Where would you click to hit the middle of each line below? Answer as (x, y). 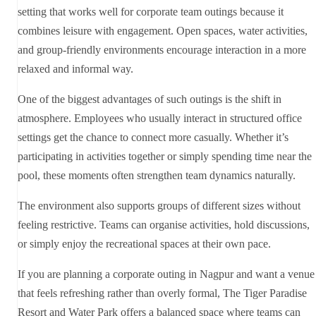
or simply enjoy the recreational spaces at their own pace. (144, 244)
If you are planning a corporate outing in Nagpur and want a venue (166, 274)
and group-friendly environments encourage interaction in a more (162, 50)
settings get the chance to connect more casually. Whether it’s (153, 138)
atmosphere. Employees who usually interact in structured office (160, 119)
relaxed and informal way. (75, 69)
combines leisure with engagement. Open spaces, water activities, (163, 31)
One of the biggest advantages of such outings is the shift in (150, 99)
